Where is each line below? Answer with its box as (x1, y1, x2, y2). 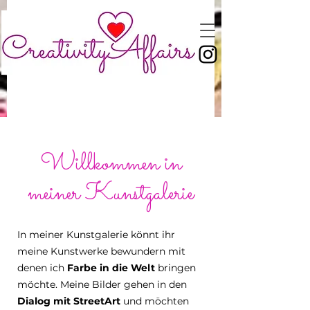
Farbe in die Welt (67, 262, 155, 274)
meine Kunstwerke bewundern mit (17, 245, 185, 257)
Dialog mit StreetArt (17, 295, 120, 307)
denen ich (17, 262, 67, 274)
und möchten (120, 295, 189, 307)
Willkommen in (40, 146, 181, 182)
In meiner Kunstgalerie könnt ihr (17, 228, 175, 241)
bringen (155, 262, 196, 274)
